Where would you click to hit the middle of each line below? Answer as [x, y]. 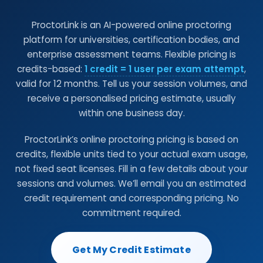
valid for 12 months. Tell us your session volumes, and [131, 84]
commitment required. [131, 213]
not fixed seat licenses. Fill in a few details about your [131, 169]
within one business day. [131, 113]
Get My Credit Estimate [131, 249]
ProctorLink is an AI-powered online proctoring [131, 25]
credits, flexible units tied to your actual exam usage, [131, 154]
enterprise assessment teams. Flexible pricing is [131, 54]
